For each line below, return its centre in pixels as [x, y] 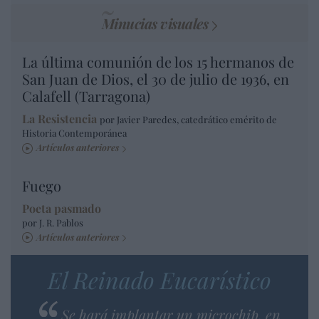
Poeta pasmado [62, 208]
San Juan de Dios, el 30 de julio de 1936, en [156, 79]
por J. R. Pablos [53, 222]
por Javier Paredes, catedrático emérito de [188, 120]
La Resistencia [59, 119]
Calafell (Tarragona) [86, 96]
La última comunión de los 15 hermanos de [158, 62]
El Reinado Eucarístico [159, 279]
